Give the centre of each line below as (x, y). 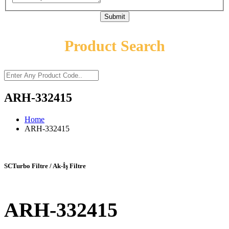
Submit (114, 17)
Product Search (114, 46)
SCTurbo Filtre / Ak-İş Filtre (45, 166)
